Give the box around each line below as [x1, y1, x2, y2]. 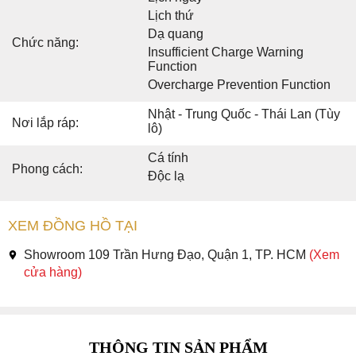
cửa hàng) [24, 265, 82, 280]
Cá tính [148, 151, 188, 165]
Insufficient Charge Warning [148, 45, 304, 60]
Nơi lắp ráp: [12, 116, 79, 130]
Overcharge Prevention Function [148, 78, 331, 92]
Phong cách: [12, 162, 83, 176]
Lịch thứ [148, 9, 194, 23]
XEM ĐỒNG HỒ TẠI [8, 218, 137, 234]
